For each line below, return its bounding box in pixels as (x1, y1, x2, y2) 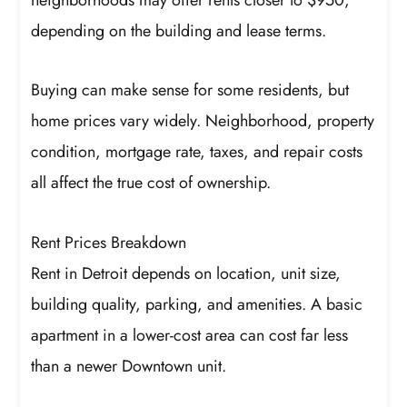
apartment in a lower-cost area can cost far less (31, 323, 349, 347)
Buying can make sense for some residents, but (31, 78, 350, 103)
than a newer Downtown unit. (31, 353, 227, 378)
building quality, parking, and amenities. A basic (31, 292, 363, 316)
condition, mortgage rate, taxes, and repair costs (31, 140, 363, 164)
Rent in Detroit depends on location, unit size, (31, 261, 342, 285)
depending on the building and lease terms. (31, 18, 327, 43)
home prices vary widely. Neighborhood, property (31, 109, 375, 134)
